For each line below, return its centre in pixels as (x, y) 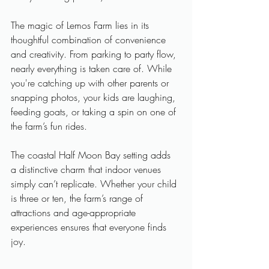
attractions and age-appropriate (75, 213)
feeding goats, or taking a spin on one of (95, 112)
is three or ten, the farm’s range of (78, 198)
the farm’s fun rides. (50, 126)
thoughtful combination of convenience (90, 40)
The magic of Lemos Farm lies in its (81, 25)
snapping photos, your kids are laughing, (95, 97)
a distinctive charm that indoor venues (87, 169)
